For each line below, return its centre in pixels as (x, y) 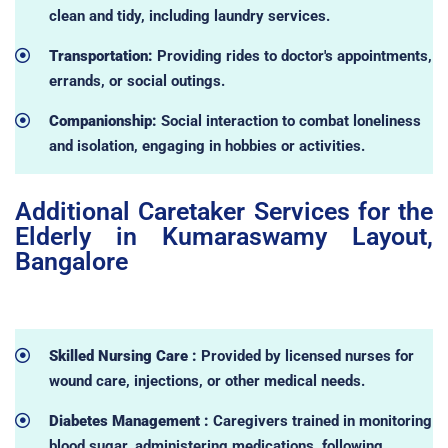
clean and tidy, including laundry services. (189, 15)
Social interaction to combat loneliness (290, 120)
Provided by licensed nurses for (305, 355)
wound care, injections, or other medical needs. (206, 380)
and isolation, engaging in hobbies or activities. (206, 145)
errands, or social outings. (136, 80)
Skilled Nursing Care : (122, 355)
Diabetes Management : (130, 420)
